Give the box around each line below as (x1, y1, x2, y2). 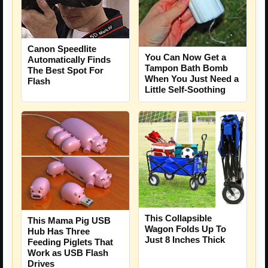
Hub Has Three (28, 226, 90, 237)
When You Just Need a (145, 74, 239, 84)
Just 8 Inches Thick (145, 234, 225, 245)
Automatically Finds (28, 54, 111, 65)
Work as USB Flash (28, 248, 108, 258)
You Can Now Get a (145, 52, 226, 63)
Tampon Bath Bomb (145, 63, 228, 74)
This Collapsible (145, 213, 212, 224)
